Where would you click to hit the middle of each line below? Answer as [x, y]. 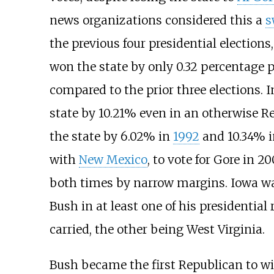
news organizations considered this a [157, 20]
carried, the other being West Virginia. [157, 230]
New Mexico [113, 160]
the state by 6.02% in [111, 137]
